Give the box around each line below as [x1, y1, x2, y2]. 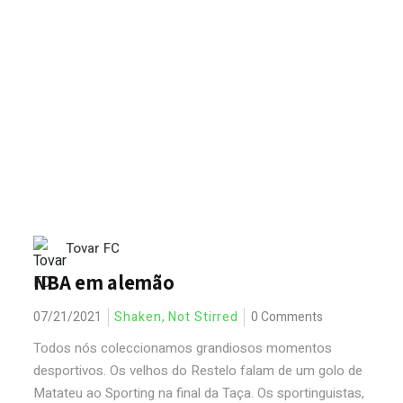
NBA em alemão [33, 269, 175, 296]
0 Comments [251, 308, 324, 327]
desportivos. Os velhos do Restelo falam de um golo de [33, 361, 363, 381]
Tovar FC [66, 238, 121, 258]
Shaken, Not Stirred [114, 308, 239, 327]
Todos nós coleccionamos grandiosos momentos [33, 338, 333, 358]
